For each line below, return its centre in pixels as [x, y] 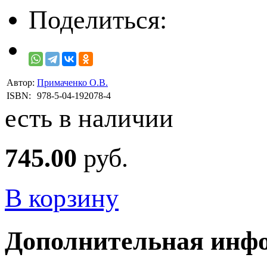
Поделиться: [98, 20]
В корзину [62, 198]
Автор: [21, 82]
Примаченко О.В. [72, 82]
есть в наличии [89, 118]
